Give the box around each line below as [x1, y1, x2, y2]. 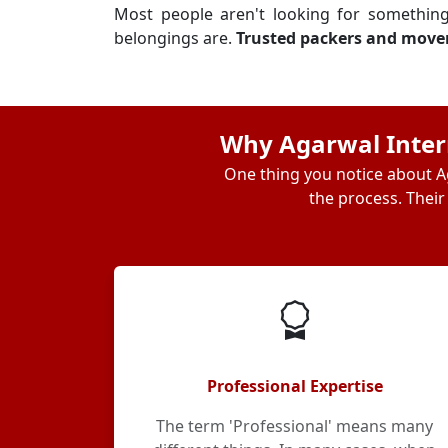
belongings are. [114, 27, 236, 49]
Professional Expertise [206, 375, 383, 397]
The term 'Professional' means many [156, 415, 434, 437]
